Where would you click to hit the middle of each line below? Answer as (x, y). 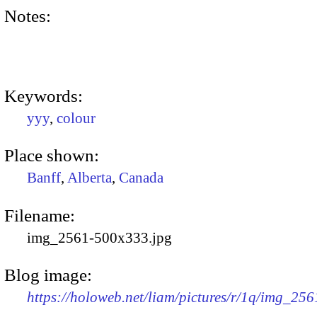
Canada (141, 178)
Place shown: (52, 156)
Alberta (90, 178)
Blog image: (48, 275)
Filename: (40, 215)
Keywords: (44, 96)
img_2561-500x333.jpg (99, 237)
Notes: (28, 16)
